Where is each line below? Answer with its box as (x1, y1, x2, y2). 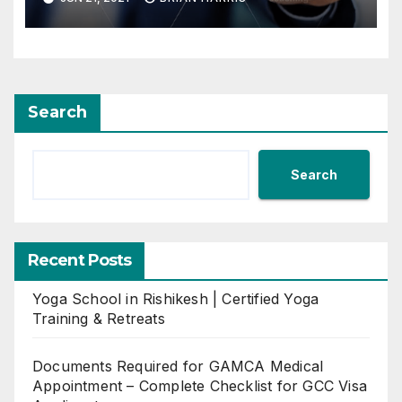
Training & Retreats (32, 310, 165, 328)
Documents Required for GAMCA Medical (32, 357, 324, 376)
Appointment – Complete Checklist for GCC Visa (32, 377, 368, 396)
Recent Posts (28, 250, 132, 271)
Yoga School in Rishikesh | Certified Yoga (32, 290, 319, 309)
